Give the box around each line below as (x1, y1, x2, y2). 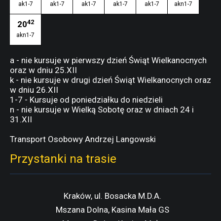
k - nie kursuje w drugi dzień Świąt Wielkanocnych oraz (10, 75, 211, 85)
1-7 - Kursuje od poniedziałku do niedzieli (10, 95, 163, 105)
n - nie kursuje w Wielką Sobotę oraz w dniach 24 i (10, 105, 194, 114)
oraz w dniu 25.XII (10, 65, 77, 75)
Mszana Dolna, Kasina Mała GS (56, 205, 169, 215)
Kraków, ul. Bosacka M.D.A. (64, 191, 161, 201)
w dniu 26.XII (10, 85, 58, 95)
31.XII (10, 114, 32, 124)
